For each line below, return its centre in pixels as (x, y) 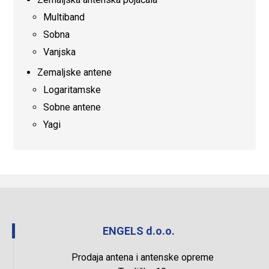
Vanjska (60, 52)
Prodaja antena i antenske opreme (142, 257)
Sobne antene (72, 107)
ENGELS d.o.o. (139, 231)
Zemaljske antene (75, 72)
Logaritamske (72, 90)
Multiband (64, 17)
